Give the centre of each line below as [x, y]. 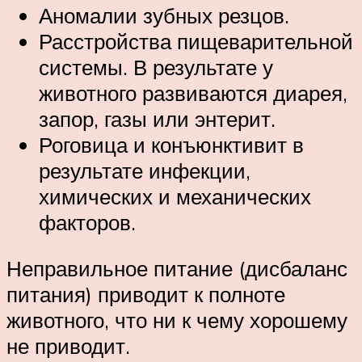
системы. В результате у [156, 67]
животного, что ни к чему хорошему [177, 320]
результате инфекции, [145, 170]
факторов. [87, 222]
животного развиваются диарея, [193, 93]
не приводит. [68, 346]
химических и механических [175, 196]
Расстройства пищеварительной [196, 41]
